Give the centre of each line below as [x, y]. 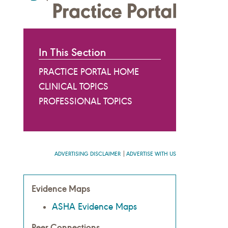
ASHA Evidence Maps [94, 207]
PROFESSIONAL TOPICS [85, 102]
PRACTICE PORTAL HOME [89, 72]
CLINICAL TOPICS [74, 87]
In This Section [73, 53]
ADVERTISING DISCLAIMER [88, 154]
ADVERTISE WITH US [151, 154]
